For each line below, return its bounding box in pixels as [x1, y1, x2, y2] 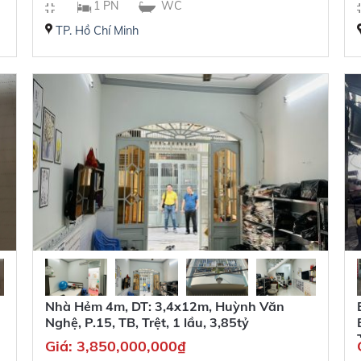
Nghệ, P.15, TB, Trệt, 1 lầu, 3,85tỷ [44, 314, 249, 331]
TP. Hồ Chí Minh [55, 23, 139, 39]
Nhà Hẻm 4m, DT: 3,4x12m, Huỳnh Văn [44, 298, 284, 315]
